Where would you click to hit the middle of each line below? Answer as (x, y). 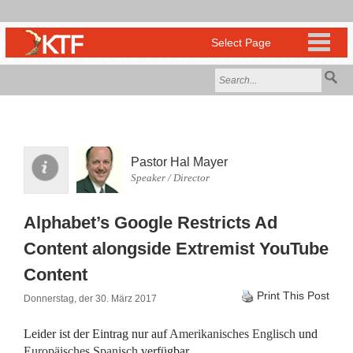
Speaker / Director (170, 178)
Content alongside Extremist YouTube (176, 249)
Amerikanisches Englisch (232, 334)
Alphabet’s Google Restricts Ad (150, 223)
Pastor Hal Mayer (179, 162)
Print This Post (293, 295)
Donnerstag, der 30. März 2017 (90, 299)
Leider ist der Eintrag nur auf (97, 334)
